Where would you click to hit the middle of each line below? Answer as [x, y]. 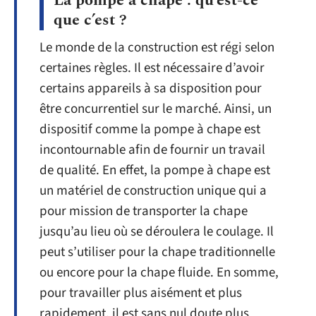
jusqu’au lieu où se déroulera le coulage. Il [157, 232]
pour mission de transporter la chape [144, 211]
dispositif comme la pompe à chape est [150, 129]
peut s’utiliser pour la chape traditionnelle [157, 252]
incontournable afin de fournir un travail [152, 150]
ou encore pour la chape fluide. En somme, [159, 273]
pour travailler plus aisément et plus [141, 293]
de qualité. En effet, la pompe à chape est [155, 170]
